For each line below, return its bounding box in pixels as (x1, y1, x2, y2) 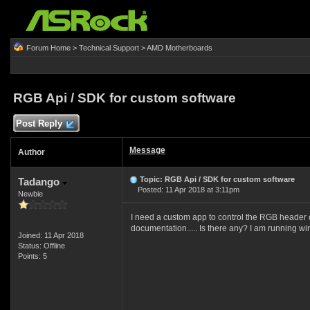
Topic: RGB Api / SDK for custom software (139, 175, 295, 183)
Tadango (17, 176, 62, 188)
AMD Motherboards (146, 44, 212, 52)
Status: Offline (17, 241, 65, 250)
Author (17, 147, 45, 157)
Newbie (17, 190, 43, 198)
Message (129, 145, 165, 155)
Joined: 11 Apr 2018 (17, 231, 84, 239)
